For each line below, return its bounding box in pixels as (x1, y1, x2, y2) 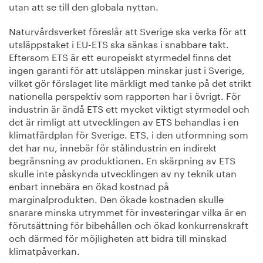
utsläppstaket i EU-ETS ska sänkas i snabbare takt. (9, 35, 229, 50)
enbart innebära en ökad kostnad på (9, 177, 169, 193)
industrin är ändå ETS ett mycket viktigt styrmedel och (9, 100, 249, 115)
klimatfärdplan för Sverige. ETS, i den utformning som (9, 126, 248, 141)
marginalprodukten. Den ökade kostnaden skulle (9, 190, 224, 205)
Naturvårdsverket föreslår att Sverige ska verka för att (9, 22, 247, 38)
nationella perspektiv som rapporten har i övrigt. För (9, 87, 241, 102)
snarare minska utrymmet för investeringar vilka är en (9, 203, 247, 218)
